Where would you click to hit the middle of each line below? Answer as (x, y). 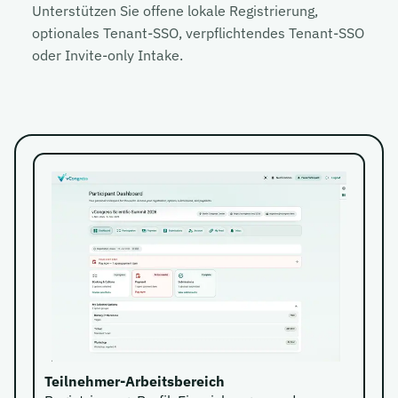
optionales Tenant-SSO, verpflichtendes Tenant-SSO (198, 33)
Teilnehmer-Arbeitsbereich (135, 382)
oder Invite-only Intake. (107, 55)
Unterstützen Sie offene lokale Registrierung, (175, 11)
